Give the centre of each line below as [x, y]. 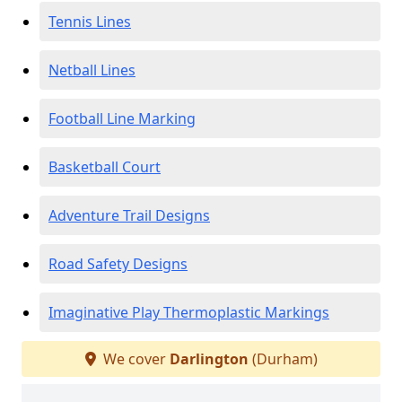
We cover [134, 359]
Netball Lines [92, 70]
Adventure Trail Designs [129, 215]
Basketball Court [105, 167]
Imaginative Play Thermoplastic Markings [189, 312]
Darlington [209, 359]
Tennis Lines [90, 22]
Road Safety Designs [118, 264]
